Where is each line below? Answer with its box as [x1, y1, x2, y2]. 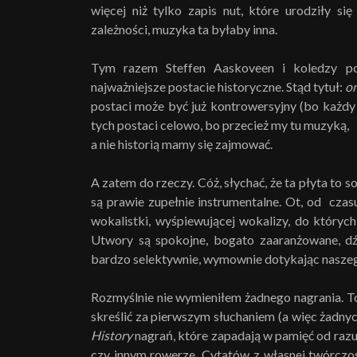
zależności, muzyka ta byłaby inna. [91, 22, 277, 37]
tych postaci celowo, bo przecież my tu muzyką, [91, 117, 349, 132]
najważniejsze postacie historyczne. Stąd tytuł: [91, 79, 346, 94]
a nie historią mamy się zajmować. [91, 136, 273, 151]
